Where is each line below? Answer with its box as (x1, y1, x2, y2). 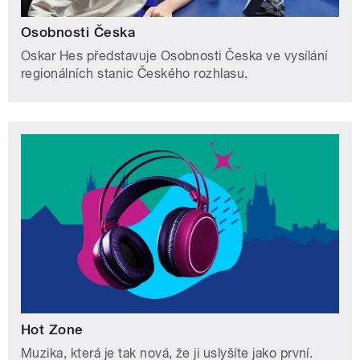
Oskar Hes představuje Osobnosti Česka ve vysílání (21, 48, 328, 64)
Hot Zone (21, 321, 84, 337)
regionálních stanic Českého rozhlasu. (21, 66, 248, 82)
